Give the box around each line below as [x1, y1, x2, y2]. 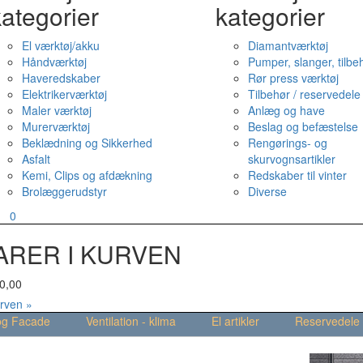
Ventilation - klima [85, 313, 176, 329]
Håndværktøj [21, 53, 87, 70]
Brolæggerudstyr [21, 183, 107, 199]
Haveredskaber [21, 70, 100, 86]
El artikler [211, 313, 259, 329]
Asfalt [21, 151, 50, 167]
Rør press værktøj [247, 70, 339, 86]
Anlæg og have [247, 102, 325, 118]
